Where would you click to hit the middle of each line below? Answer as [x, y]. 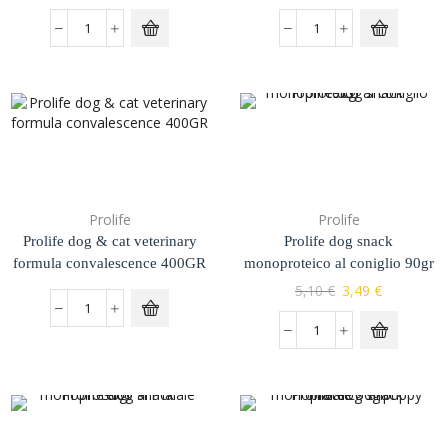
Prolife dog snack [338, 241]
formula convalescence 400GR [109, 263]
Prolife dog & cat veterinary [109, 241]
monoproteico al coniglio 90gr [338, 263]
